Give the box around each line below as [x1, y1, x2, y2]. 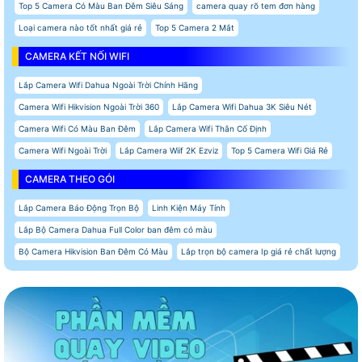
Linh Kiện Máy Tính [152, 202, 225, 213]
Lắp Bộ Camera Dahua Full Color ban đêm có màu [19, 224, 213, 234]
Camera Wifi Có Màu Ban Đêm [19, 123, 136, 133]
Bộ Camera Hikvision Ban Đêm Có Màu [19, 246, 168, 256]
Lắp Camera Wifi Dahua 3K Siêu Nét [172, 101, 312, 112]
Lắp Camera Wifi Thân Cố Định [149, 123, 267, 133]
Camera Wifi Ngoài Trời [19, 145, 107, 155]
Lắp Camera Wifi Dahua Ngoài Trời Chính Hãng [19, 79, 198, 90]
